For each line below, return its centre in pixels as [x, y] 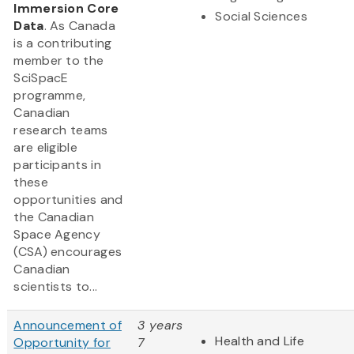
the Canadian [54, 217]
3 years [160, 326]
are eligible [45, 148]
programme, [50, 96]
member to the [59, 61]
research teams [61, 130]
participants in [57, 165]
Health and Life [260, 341]
